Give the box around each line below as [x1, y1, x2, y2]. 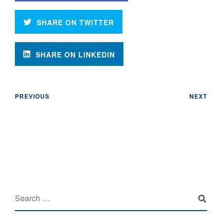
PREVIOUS [15, 92, 50, 101]
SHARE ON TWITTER [37, 17, 114, 27]
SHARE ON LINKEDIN [36, 50, 115, 59]
